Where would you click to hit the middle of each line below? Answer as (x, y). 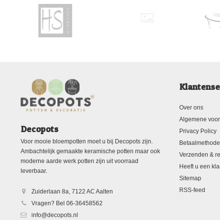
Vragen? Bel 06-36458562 (67, 203)
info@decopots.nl (55, 215)
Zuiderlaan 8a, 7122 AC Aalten (72, 192)
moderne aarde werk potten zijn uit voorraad (80, 161)
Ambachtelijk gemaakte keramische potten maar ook (90, 151)
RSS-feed (192, 190)
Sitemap (190, 178)
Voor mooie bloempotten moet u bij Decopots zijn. (87, 141)
